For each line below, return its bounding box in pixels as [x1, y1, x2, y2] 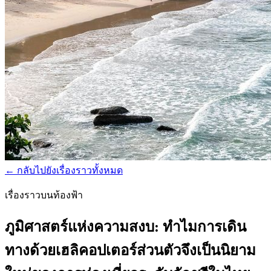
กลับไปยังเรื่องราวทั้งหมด [15, 165, 123, 175]
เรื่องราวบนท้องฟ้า [5, 190, 83, 200]
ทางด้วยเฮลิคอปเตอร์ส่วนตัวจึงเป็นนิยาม [5, 242, 256, 258]
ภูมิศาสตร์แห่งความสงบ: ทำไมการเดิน [5, 218, 246, 235]
